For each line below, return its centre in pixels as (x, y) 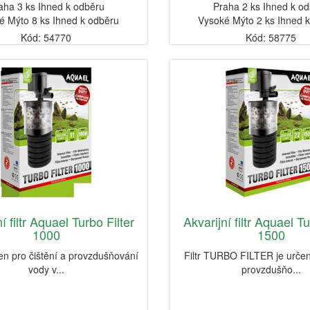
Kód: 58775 (271, 38)
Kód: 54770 (46, 38)
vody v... (46, 270)
